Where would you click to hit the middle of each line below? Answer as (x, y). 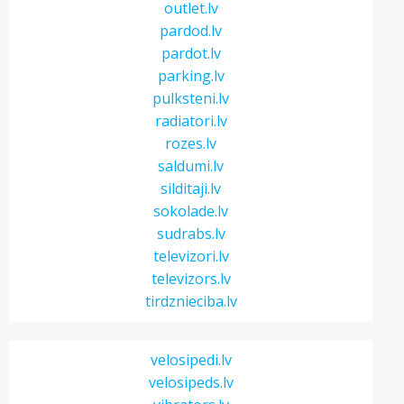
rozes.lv (191, 143)
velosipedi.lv (191, 360)
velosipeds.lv (191, 382)
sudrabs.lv (191, 234)
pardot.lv (191, 53)
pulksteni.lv (191, 98)
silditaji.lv (191, 188)
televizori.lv (191, 256)
